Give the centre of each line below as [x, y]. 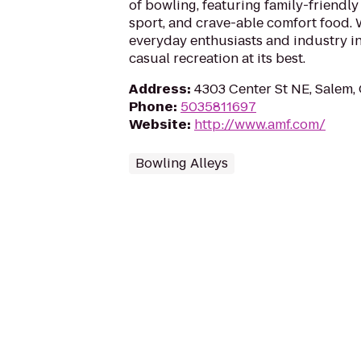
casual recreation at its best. [217, 58]
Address [158, 89]
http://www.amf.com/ [260, 124]
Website [158, 124]
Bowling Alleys [182, 163]
